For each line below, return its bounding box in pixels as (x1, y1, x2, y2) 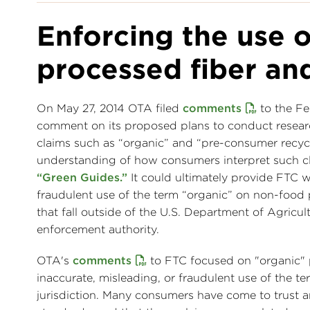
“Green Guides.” (37, 171, 127, 185)
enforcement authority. (37, 223, 159, 237)
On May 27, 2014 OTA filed (37, 102, 183, 116)
